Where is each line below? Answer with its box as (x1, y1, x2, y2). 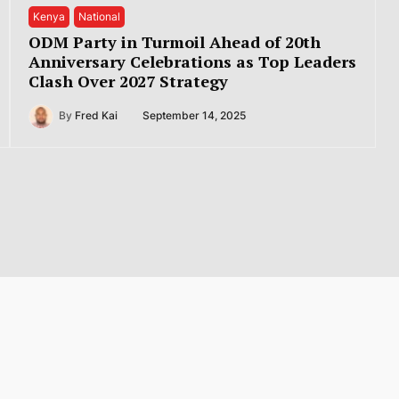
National (77, 10, 120, 23)
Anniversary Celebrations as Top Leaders (28, 50, 356, 72)
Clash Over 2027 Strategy (28, 69, 228, 92)
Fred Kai (74, 110, 118, 123)
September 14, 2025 (142, 110, 246, 123)
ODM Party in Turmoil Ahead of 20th (28, 30, 321, 53)
